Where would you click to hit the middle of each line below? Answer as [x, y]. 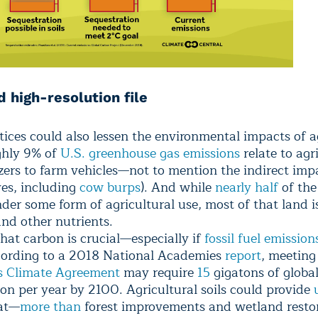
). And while [178, 187]
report [243, 255]
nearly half [247, 187]
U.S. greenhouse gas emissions [150, 153]
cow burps [110, 187]
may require [159, 272]
